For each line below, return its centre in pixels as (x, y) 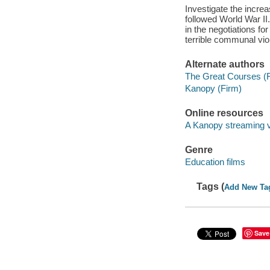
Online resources (224, 113)
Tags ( (211, 186)
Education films (215, 162)
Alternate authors (224, 64)
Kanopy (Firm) (213, 88)
